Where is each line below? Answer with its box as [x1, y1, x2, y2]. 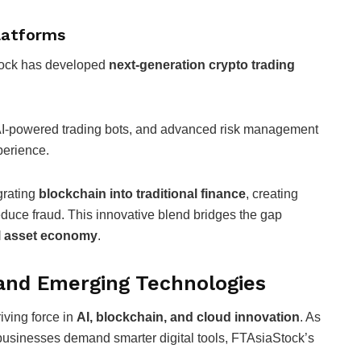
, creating [246, 186, 298, 201]
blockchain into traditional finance [39, 186, 246, 201]
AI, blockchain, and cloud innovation [77, 310, 300, 325]
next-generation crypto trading [109, 57, 295, 72]
